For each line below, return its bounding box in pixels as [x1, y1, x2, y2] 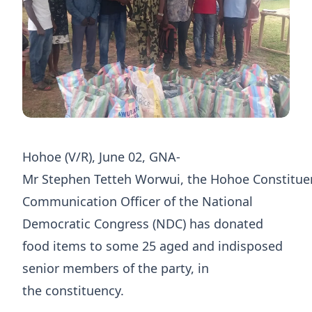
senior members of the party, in [22, 260, 209, 277]
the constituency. [22, 282, 131, 299]
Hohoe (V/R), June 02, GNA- [22, 148, 180, 166]
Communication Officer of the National [22, 193, 253, 210]
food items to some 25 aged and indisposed [22, 237, 283, 255]
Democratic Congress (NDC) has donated [22, 215, 263, 233]
